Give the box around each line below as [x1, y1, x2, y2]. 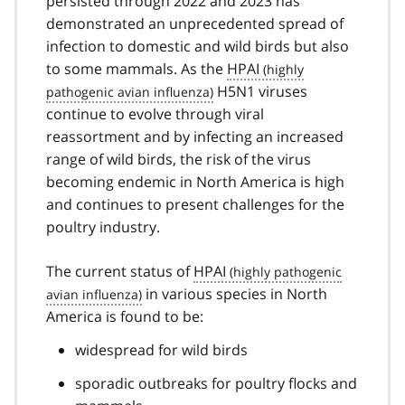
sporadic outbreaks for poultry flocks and [75, 372, 357, 393]
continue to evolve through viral [46, 103, 264, 124]
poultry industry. [46, 216, 160, 237]
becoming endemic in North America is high [46, 171, 344, 192]
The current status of [46, 260, 193, 281]
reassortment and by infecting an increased [46, 126, 344, 146]
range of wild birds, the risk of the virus [46, 148, 311, 169]
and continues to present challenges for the [46, 193, 344, 214]
